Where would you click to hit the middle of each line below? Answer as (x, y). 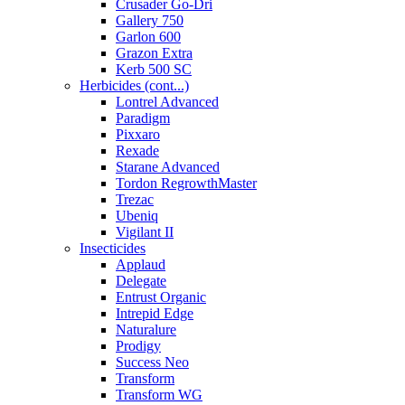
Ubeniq (137, 216)
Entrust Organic (161, 297)
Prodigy (138, 346)
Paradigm (143, 118)
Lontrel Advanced (167, 102)
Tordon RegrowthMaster (186, 184)
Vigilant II (145, 232)
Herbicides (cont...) (134, 86)
